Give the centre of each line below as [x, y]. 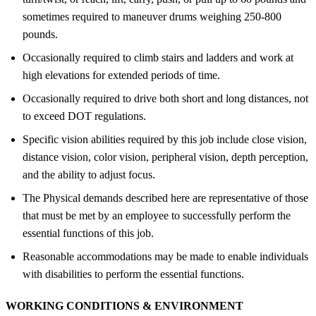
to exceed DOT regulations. [84, 116]
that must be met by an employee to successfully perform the [157, 215]
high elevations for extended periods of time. [121, 75]
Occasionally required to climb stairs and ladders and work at [158, 57]
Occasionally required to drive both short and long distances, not [165, 98]
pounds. [40, 34]
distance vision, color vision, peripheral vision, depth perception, [165, 157]
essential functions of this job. [88, 233]
